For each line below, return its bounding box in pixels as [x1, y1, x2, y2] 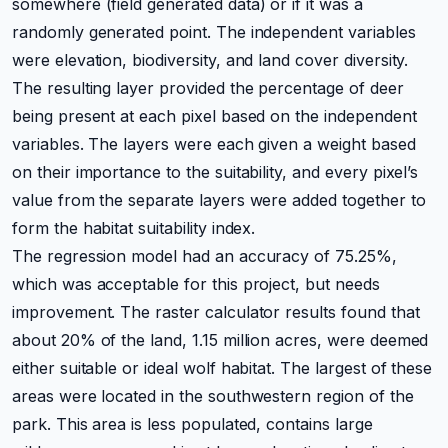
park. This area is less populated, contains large [12, 414, 373, 434]
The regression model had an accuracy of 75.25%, [12, 246, 397, 266]
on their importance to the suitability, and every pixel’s [12, 162, 419, 182]
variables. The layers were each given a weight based [12, 134, 416, 154]
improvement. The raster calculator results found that [12, 302, 420, 322]
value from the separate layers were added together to [12, 190, 426, 210]
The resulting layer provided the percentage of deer [12, 78, 404, 98]
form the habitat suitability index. [12, 218, 261, 238]
